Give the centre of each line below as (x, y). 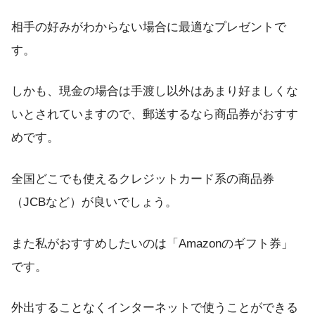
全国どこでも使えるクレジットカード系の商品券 (143, 179)
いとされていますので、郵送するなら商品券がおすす (155, 115)
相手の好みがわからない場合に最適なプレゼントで (149, 27)
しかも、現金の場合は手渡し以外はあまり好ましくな (155, 91)
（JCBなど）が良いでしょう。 (94, 202)
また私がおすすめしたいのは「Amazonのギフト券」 (152, 243)
